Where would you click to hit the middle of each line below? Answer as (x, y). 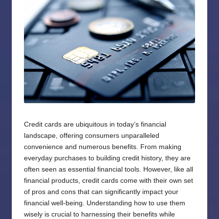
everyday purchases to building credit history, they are (107, 158)
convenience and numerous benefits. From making (103, 147)
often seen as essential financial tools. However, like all (109, 170)
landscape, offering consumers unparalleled (92, 136)
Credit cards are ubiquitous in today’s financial (95, 125)
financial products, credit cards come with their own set (109, 181)
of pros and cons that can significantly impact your (101, 192)
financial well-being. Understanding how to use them (105, 203)
